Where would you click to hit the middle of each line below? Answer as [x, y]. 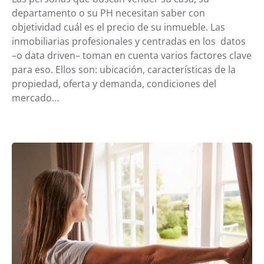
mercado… [35, 98]
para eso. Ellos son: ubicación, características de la [124, 70]
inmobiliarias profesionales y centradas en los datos [129, 42]
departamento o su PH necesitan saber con [108, 13]
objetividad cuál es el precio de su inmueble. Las [118, 27]
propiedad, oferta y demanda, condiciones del [114, 84]
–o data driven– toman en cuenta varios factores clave [132, 56]
